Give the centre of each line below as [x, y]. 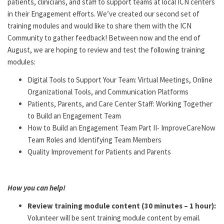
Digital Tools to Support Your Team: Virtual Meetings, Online [120, 80]
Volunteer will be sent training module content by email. [114, 218]
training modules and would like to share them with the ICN [99, 26]
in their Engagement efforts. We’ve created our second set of [103, 14]
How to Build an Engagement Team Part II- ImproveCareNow [121, 128]
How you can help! [36, 188]
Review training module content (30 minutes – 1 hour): [122, 206]
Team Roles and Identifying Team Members [94, 140]
